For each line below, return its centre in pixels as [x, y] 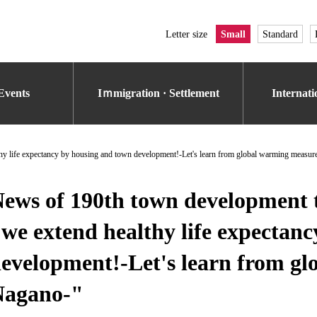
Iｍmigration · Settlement [158, 93]
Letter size [186, 34]
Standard [280, 34]
